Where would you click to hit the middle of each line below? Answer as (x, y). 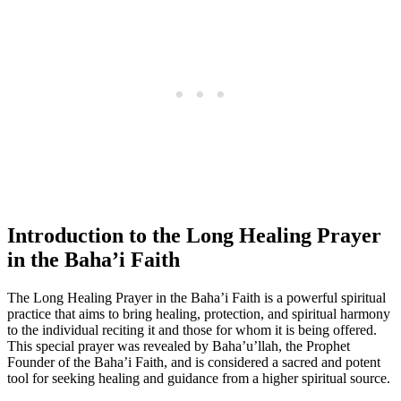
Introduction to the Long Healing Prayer (194, 235)
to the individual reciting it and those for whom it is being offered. (192, 329)
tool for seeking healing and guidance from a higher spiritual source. (199, 378)
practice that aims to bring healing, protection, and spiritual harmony (199, 313)
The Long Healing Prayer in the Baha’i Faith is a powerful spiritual (196, 297)
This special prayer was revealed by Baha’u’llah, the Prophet (179, 346)
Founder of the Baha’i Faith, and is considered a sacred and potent (194, 362)
